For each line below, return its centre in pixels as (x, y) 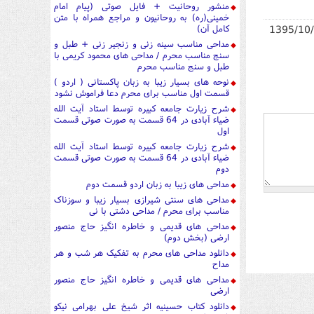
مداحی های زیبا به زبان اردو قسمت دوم (158, 184)
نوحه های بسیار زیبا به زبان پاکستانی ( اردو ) (142, 82)
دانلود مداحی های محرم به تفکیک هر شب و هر (142, 253)
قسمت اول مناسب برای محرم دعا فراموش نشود (142, 93)
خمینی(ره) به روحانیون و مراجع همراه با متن (142, 18)
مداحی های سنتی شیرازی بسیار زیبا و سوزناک (142, 200)
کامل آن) (213, 29)
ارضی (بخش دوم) (197, 238)
